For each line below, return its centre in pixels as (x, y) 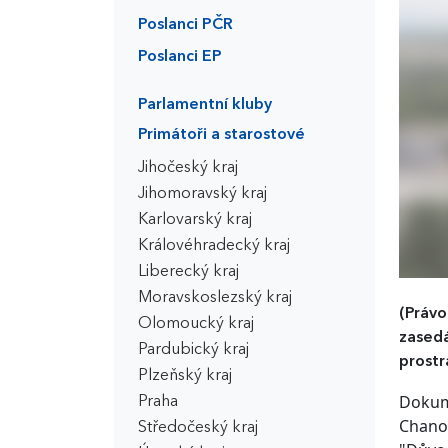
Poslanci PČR (185, 25)
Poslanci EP (180, 57)
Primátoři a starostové (221, 135)
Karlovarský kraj (195, 220)
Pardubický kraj (193, 350)
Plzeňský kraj (185, 376)
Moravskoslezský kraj (215, 298)
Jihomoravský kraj (202, 194)
